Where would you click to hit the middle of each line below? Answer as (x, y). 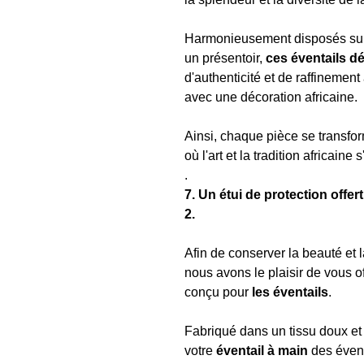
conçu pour (218, 292)
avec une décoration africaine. (271, 97)
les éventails (290, 292)
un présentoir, (225, 58)
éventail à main (262, 351)
